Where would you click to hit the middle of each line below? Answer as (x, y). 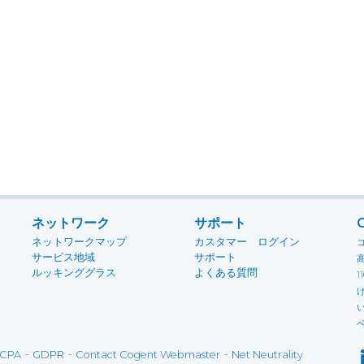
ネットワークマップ (79, 242)
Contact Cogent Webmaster (148, 355)
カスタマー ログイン (247, 242)
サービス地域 (63, 257)
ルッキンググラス (74, 273)
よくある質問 (226, 273)
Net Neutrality (267, 355)
